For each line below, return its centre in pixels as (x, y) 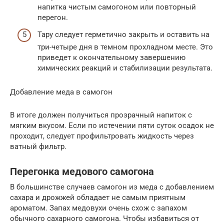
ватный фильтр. (38, 146)
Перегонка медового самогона (82, 172)
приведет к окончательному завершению (111, 57)
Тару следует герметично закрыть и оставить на (123, 34)
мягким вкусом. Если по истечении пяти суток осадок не (112, 125)
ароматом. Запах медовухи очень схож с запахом (98, 208)
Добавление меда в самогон (61, 92)
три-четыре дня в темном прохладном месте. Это (125, 47)
